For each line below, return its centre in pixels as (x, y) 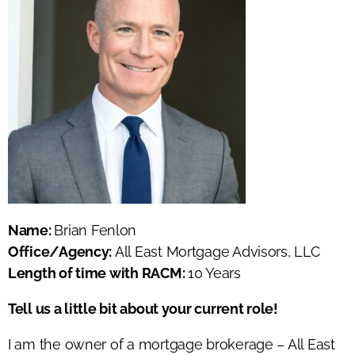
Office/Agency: (61, 251)
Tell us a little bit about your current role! (143, 308)
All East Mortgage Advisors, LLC (217, 251)
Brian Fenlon (95, 230)
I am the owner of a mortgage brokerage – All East (172, 344)
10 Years (214, 273)
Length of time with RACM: (98, 273)
